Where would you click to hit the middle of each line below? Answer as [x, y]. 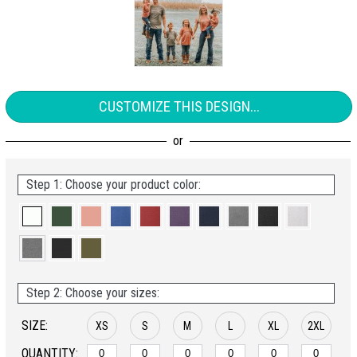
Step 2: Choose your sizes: [93, 293]
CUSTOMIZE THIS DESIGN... [179, 106]
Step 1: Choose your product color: [114, 184]
